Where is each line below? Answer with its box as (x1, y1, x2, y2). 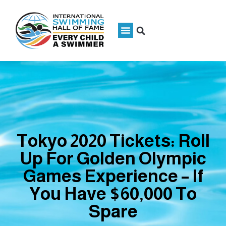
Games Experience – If (23, 166, 203, 186)
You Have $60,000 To (29, 184, 197, 204)
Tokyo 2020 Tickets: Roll (16, 131, 210, 151)
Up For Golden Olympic (20, 148, 206, 168)
